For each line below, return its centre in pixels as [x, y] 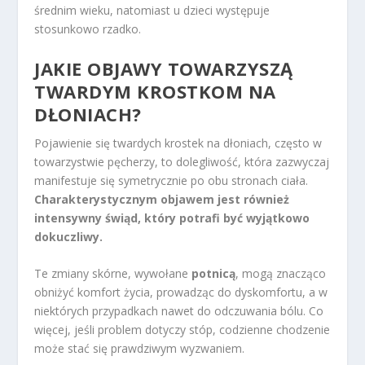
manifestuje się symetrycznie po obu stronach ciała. [172, 180]
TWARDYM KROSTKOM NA [155, 91]
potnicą [214, 274]
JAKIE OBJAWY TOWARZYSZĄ [164, 68]
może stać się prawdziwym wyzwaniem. [140, 349]
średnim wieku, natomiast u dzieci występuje [152, 11]
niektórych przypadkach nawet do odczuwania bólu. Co [179, 311]
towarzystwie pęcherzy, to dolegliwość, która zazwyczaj [182, 161]
